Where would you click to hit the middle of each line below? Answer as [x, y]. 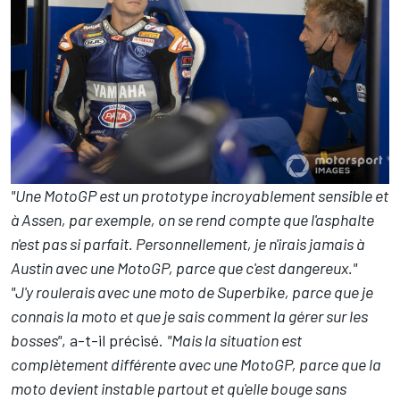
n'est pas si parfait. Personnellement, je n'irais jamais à [187, 243]
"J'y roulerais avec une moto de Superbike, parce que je [192, 292]
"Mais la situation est [234, 340]
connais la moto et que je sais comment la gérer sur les [189, 316]
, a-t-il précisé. [114, 340]
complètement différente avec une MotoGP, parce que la [196, 364]
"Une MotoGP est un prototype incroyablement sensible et [200, 195]
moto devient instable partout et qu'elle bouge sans [179, 388]
